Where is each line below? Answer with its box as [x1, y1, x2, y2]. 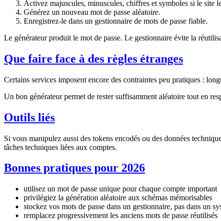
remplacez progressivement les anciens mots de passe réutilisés [24, 211, 218, 220]
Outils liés [4, 110, 55, 124]
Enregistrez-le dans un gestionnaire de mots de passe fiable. [24, 16, 208, 25]
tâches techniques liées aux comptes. [4, 143, 117, 151]
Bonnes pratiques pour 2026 [4, 161, 145, 175]
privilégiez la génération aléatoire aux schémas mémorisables [24, 193, 212, 202]
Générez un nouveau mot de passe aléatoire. [24, 7, 160, 16]
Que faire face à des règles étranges [4, 52, 183, 65]
